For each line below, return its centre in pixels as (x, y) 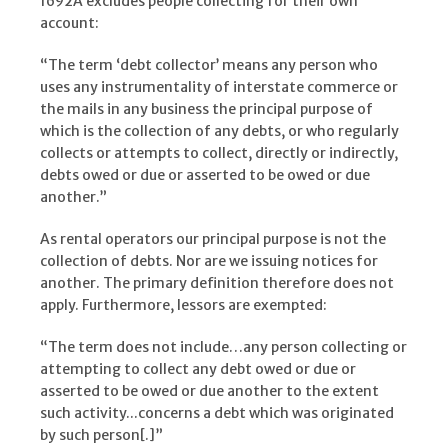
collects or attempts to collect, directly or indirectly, (219, 152)
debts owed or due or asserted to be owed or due (205, 174)
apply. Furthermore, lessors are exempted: (183, 304)
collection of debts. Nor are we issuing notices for (209, 260)
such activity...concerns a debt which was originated (217, 412)
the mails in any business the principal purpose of (206, 108)
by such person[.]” (101, 434)
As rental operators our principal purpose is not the (213, 238)
